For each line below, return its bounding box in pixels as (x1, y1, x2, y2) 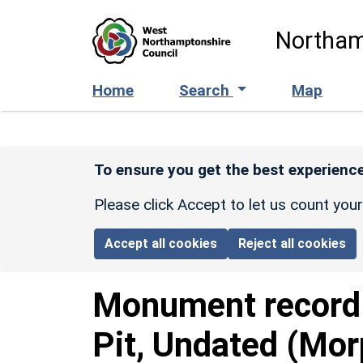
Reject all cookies (238, 235, 347, 251)
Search (179, 80, 233, 100)
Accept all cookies (105, 235, 218, 251)
